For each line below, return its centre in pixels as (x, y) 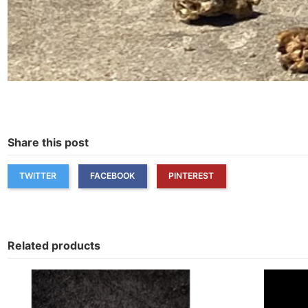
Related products (54, 245)
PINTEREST (191, 176)
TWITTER (38, 176)
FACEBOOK (112, 176)
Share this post (48, 143)
